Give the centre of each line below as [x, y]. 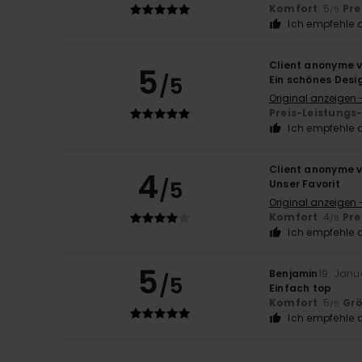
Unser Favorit [304, 183]
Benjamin [293, 273]
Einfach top [300, 288]
